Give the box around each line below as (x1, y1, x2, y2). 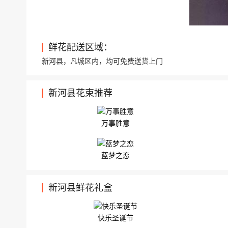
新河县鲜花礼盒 (48, 183, 112, 193)
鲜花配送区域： (48, 42, 112, 52)
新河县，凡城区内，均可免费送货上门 (42, 57, 163, 65)
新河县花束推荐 (48, 88, 112, 98)
